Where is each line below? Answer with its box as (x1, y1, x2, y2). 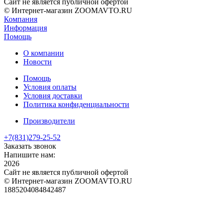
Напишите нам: (4, 151, 55, 159)
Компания (4, 15, 37, 24)
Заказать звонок (4, 142, 56, 151)
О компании (23, 49, 64, 58)
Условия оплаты (23, 83, 77, 92)
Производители (23, 117, 75, 125)
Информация (4, 24, 47, 32)
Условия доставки (23, 92, 82, 100)
